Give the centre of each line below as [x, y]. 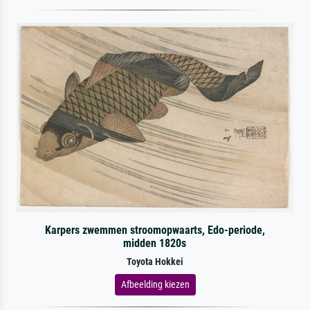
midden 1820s [155, 243]
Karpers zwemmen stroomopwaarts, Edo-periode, [155, 230]
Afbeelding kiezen [155, 284]
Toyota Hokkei [155, 262]
